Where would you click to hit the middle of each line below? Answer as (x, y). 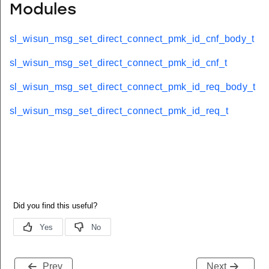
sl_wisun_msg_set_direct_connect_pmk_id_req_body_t (133, 86)
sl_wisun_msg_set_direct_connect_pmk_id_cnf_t (119, 62)
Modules (43, 11)
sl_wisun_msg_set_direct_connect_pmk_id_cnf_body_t (132, 38)
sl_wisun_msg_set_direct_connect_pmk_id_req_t (119, 110)
